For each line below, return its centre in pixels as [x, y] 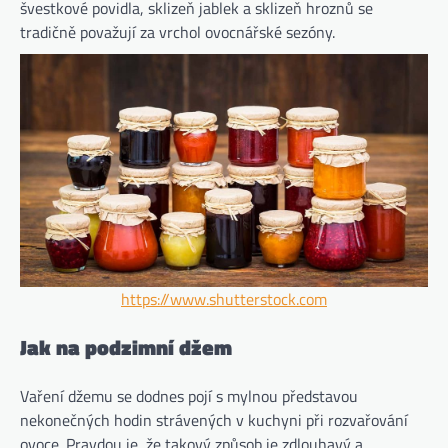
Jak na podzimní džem [126, 346]
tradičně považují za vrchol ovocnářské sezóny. [177, 32]
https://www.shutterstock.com [224, 299]
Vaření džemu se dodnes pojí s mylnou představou [189, 395]
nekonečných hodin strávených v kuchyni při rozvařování [214, 419]
